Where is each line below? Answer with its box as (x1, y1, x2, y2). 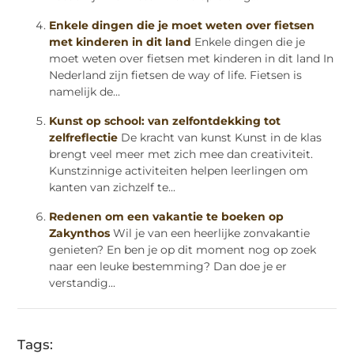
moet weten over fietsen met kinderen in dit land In (49, 51, 334, 66)
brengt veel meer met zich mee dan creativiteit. (49, 146, 314, 161)
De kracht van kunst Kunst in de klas (121, 130, 322, 145)
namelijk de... (49, 84, 121, 99)
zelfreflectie (49, 130, 119, 145)
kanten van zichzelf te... (49, 179, 176, 194)
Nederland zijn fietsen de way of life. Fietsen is (49, 67, 303, 82)
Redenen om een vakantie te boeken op (49, 209, 284, 224)
